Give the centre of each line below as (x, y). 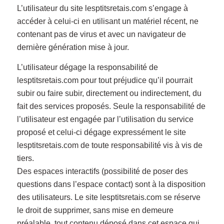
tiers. (25, 158)
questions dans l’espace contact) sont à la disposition (111, 184)
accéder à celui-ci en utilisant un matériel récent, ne (107, 21)
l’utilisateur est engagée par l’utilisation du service (105, 119)
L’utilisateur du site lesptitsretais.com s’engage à (102, 8)
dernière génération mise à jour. (73, 47)
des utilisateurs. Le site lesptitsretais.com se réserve (108, 197)
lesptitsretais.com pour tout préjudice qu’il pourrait (104, 80)
